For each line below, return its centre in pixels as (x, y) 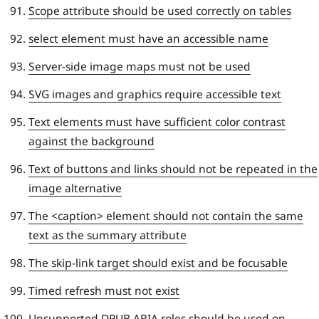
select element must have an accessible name (148, 38)
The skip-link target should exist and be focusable (158, 262)
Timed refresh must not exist (104, 290)
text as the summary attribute (108, 235)
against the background (91, 141)
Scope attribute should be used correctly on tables (160, 10)
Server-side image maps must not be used (140, 66)
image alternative (75, 188)
